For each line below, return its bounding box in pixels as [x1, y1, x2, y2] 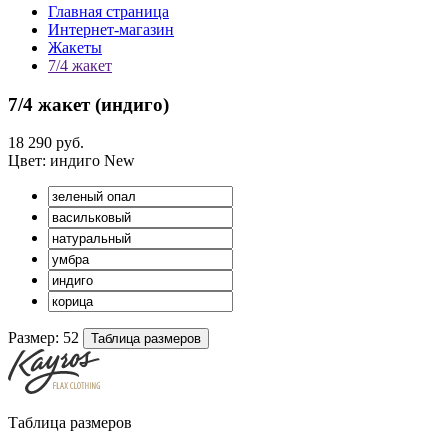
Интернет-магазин [48, 21, 174, 38]
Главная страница [48, 3, 169, 20]
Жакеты [48, 39, 102, 56]
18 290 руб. [8, 134, 84, 152]
